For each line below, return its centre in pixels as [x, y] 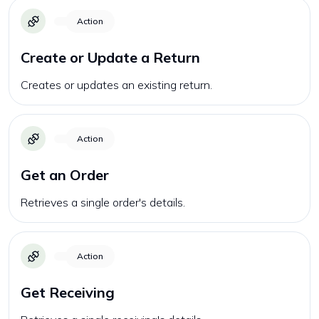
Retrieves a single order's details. [103, 202]
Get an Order [65, 175]
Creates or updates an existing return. [116, 85]
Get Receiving [68, 292]
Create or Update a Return [110, 57]
